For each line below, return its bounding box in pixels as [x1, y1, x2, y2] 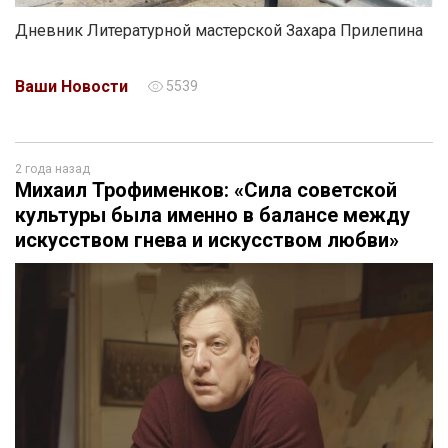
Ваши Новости [15, 77, 128, 96]
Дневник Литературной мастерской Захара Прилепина [15, 21, 423, 40]
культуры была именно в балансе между [15, 203, 410, 227]
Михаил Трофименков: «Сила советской [15, 178, 397, 202]
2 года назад [15, 162, 90, 176]
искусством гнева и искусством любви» [15, 228, 399, 252]
